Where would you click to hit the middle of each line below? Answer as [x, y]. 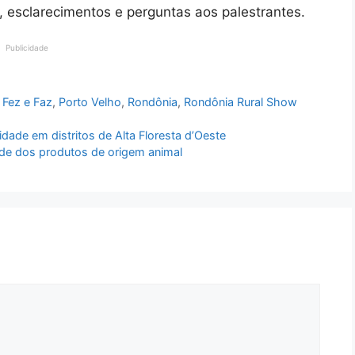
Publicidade [27, 48]
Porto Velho [90, 101]
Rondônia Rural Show [241, 101]
